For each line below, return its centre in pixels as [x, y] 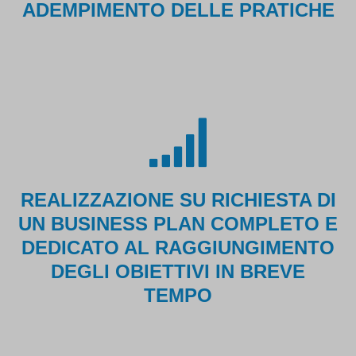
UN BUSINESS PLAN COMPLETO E [178, 223]
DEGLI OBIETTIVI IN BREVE [178, 271]
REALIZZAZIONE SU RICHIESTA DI [178, 199]
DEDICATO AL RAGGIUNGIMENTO [178, 247]
